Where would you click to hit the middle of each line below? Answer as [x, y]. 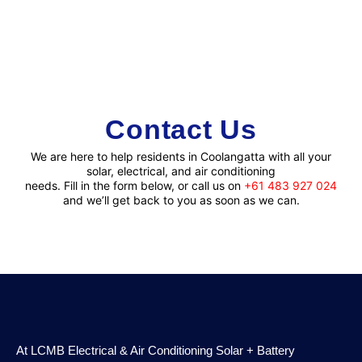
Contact [159, 129]
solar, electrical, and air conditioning [181, 170]
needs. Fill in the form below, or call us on [135, 185]
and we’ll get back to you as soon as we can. [181, 200]
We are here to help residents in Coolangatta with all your [181, 156]
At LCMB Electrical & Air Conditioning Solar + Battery [156, 350]
